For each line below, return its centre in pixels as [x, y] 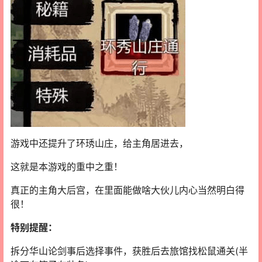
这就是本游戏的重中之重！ [67, 166]
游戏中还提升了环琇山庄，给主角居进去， [99, 143]
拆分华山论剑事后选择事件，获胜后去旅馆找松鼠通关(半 [129, 251]
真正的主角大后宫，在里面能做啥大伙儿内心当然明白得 [127, 190]
